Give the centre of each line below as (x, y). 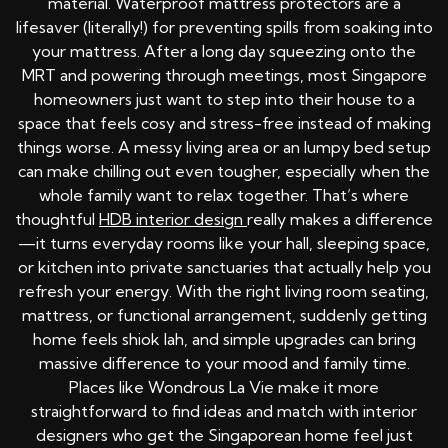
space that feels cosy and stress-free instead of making (224, 123)
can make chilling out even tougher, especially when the (224, 171)
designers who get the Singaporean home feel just (224, 435)
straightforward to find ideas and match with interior (224, 411)
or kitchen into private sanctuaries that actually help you (224, 267)
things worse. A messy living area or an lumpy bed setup (224, 147)
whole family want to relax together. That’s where (224, 195)
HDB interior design (173, 219)
